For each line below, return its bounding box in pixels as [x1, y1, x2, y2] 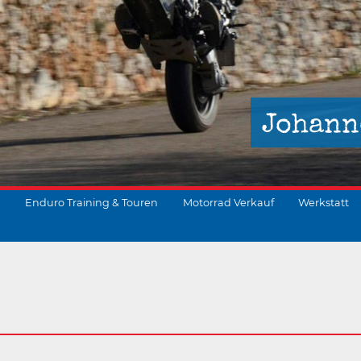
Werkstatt [298, 197, 349, 209]
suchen [217, 263, 248, 276]
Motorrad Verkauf [183, 197, 274, 209]
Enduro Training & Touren [25, 197, 158, 209]
